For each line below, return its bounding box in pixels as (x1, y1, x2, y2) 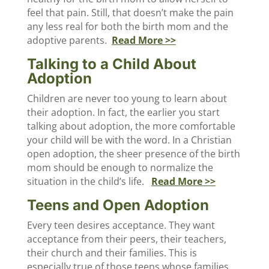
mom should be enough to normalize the (26, 161, 213, 174)
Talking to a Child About (26, 55, 196, 73)
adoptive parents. (26, 34, 112, 47)
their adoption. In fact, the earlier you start (26, 106, 220, 119)
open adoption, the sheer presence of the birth (26, 147, 240, 160)
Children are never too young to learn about (26, 92, 227, 105)
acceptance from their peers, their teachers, (26, 232, 226, 246)
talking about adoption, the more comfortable (26, 119, 235, 133)
